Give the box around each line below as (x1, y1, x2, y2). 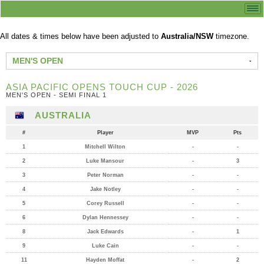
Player (97, 130, 114, 136)
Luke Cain (91, 243, 119, 249)
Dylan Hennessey (82, 214, 128, 220)
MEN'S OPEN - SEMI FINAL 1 (6, 91, 107, 98)
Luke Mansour (86, 158, 124, 164)
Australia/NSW (161, 32, 213, 41)
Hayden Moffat (86, 257, 124, 263)
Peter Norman (87, 172, 124, 178)
